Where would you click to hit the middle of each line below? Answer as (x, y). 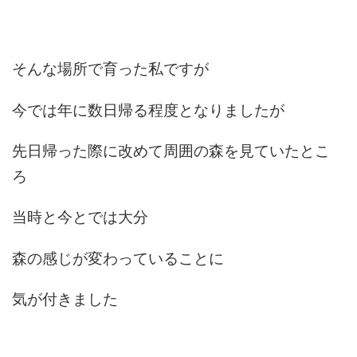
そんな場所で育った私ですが (111, 69)
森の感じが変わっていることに (118, 258)
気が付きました (65, 298)
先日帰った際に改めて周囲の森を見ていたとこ (171, 150)
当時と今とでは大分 (80, 217)
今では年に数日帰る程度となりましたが (149, 110)
